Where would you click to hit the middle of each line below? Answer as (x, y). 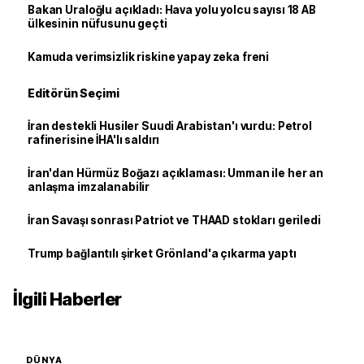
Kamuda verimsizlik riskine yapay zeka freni (149, 57)
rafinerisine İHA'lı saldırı (94, 140)
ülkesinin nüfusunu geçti (97, 24)
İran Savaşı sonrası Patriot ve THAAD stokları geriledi (174, 220)
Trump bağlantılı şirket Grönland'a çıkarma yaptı (162, 253)
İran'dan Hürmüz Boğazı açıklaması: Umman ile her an (176, 173)
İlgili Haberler (67, 299)
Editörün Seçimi (74, 93)
